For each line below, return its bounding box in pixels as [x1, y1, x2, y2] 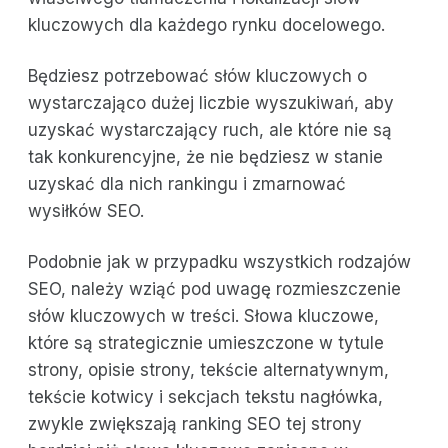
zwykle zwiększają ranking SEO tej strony [28, 413, 362, 434]
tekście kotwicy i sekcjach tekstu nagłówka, [28, 386, 383, 407]
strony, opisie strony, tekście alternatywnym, [28, 359, 389, 380]
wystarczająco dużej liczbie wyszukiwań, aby [28, 92, 394, 113]
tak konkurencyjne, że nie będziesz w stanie [28, 146, 383, 167]
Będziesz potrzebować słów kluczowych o [28, 65, 367, 86]
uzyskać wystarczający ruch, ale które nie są [28, 119, 392, 140]
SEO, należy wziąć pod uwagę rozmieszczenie [28, 278, 401, 299]
